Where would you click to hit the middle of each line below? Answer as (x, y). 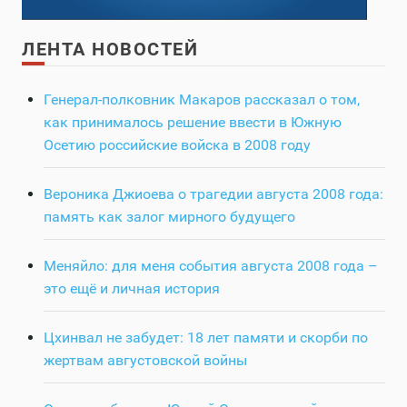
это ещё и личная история (132, 289)
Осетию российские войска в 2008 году (177, 145)
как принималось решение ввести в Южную (193, 123)
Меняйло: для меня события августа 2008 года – (211, 266)
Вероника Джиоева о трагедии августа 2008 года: (213, 194)
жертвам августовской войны (145, 361)
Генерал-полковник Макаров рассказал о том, (202, 100)
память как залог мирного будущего (169, 217)
